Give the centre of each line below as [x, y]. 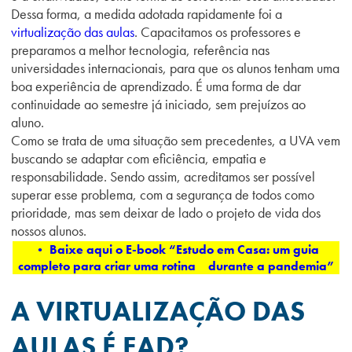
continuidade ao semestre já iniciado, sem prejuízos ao [158, 104]
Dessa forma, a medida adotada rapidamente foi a [147, 14]
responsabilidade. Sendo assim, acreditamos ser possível [163, 176]
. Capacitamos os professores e [218, 32]
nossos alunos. [49, 231]
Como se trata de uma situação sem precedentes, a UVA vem [176, 140]
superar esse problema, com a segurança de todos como [163, 194]
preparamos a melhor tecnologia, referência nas [140, 50]
